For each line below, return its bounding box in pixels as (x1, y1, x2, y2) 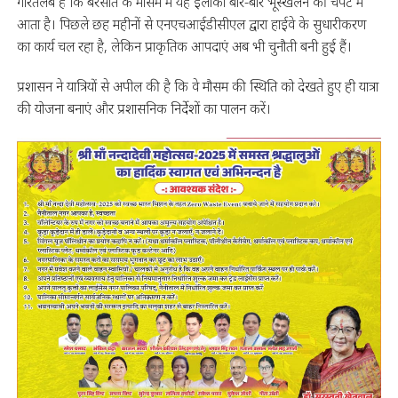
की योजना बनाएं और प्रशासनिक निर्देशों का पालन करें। (16, 99, 271, 119)
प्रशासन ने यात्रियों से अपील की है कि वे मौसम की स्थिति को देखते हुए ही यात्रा (16, 76, 378, 97)
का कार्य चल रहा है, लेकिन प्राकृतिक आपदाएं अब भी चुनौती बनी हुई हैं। (16, 36, 352, 57)
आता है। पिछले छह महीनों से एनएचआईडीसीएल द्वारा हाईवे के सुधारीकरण (16, 14, 366, 35)
